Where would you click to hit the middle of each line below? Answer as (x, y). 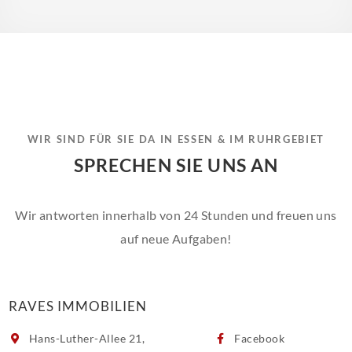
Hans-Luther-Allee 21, (86, 338)
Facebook (258, 338)
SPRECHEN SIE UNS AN (176, 165)
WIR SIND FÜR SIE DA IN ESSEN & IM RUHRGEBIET (176, 139)
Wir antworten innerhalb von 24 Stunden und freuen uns (176, 215)
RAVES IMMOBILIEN (78, 306)
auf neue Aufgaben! (176, 238)
